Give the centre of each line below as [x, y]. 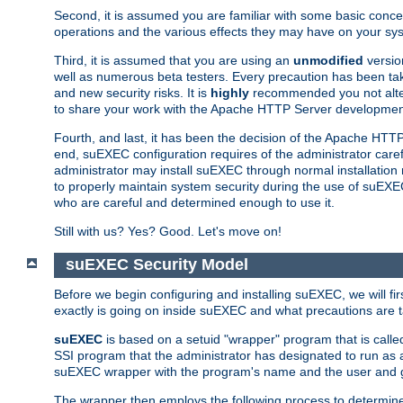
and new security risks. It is [132, 92]
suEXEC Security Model [157, 265]
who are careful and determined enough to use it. [194, 202]
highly [230, 92]
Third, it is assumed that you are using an [174, 60]
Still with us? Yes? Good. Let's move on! [168, 231]
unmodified [328, 60]
